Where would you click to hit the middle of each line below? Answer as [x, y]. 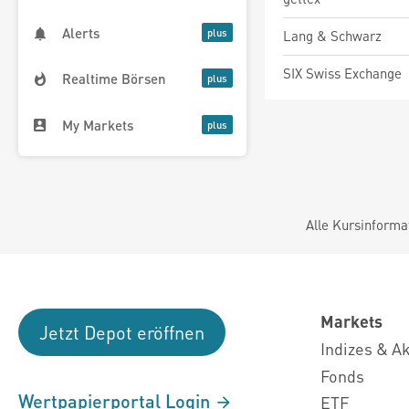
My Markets [98, 125]
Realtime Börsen [114, 79]
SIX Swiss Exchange [342, 73]
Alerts [81, 33]
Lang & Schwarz [332, 36]
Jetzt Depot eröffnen [122, 332]
